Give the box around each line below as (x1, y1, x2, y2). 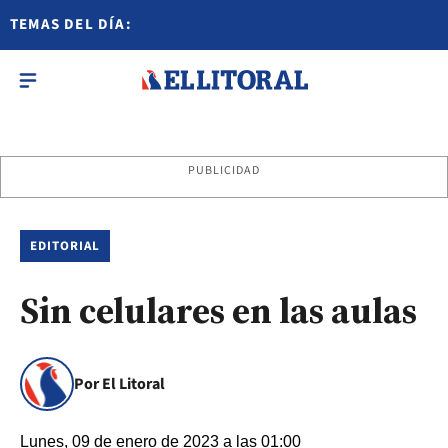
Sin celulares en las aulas (20, 286, 417, 335)
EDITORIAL (30, 237, 101, 255)
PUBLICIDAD (187, 162, 261, 179)
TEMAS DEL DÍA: (10, 14, 132, 35)
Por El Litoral (74, 373, 165, 395)
